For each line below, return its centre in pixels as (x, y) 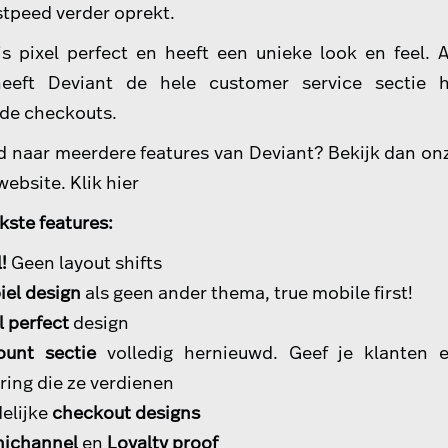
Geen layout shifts (86, 261)
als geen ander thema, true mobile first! (249, 291)
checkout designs (126, 411)
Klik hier (104, 181)
